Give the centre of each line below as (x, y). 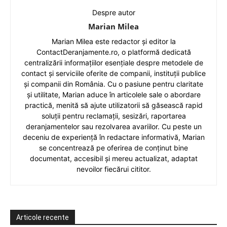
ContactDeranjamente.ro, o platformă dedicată (113, 52)
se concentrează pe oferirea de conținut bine (113, 147)
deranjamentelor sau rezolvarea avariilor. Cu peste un (113, 126)
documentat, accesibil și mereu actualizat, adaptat (113, 158)
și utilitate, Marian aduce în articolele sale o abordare (113, 94)
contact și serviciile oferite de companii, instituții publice (113, 73)
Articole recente (43, 217)
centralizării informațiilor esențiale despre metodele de (113, 62)
